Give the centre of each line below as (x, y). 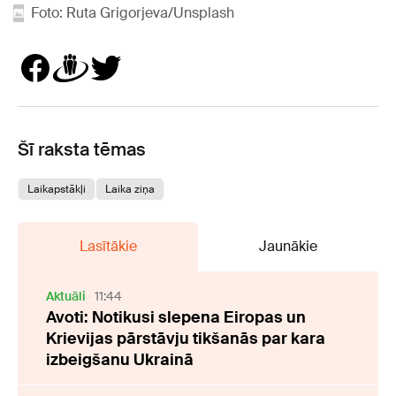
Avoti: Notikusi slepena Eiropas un (176, 318)
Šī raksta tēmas (82, 150)
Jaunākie (288, 247)
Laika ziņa (130, 190)
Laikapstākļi (57, 190)
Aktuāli (66, 297)
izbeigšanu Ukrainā (120, 360)
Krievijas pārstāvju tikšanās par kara (186, 339)
